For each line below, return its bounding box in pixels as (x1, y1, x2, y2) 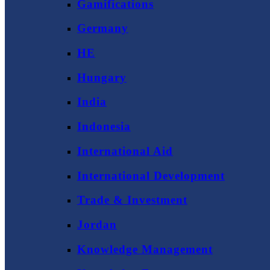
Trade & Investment (77, 193, 187, 207)
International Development (77, 169, 225, 182)
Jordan (77, 218, 117, 231)
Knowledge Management (77, 242, 213, 256)
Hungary (77, 71, 127, 84)
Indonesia (77, 120, 131, 133)
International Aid (77, 144, 173, 157)
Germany (77, 22, 128, 35)
